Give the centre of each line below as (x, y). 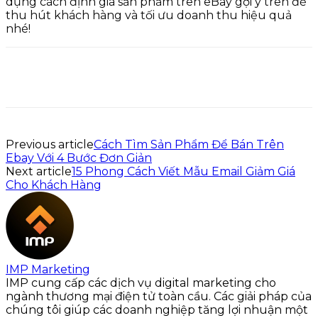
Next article (39, 171)
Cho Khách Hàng (54, 185)
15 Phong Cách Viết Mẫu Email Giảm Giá (183, 171)
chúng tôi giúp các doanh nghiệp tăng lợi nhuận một (157, 309)
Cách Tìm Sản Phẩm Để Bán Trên (189, 144)
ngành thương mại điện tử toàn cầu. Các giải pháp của (159, 296)
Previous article (50, 144)
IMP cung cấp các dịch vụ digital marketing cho (141, 283)
